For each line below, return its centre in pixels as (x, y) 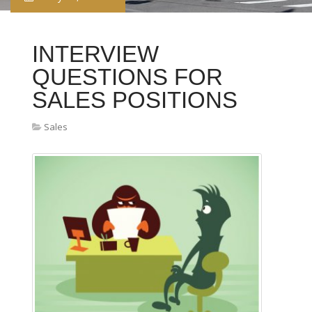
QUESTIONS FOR (127, 77)
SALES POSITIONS (135, 100)
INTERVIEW (95, 54)
